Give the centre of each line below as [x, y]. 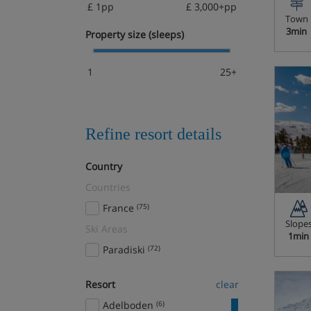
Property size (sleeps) [135, 34]
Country [104, 166]
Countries [108, 187]
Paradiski [125, 250]
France [120, 208]
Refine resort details [153, 134]
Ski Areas [107, 229]
